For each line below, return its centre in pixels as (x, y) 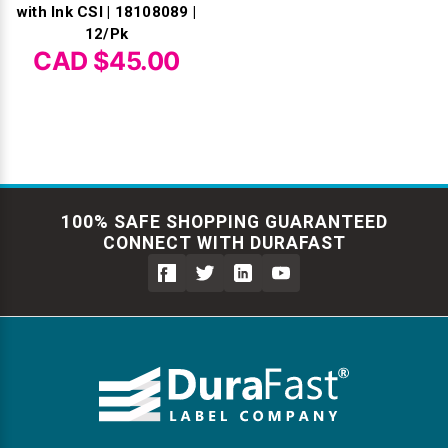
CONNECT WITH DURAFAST (224, 242)
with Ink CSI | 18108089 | (106, 11)
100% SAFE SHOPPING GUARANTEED (224, 221)
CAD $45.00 (106, 60)
